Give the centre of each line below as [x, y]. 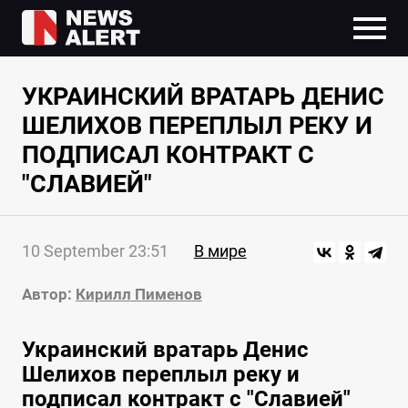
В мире [220, 251]
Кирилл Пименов [138, 295]
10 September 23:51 [95, 251]
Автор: [46, 295]
